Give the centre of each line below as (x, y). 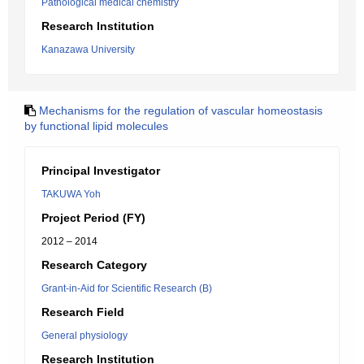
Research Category (94, 265)
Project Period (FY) (93, 218)
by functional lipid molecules (96, 126)
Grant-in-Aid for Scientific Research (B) (127, 288)
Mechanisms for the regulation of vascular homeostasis (181, 110)
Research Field (83, 312)
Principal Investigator (101, 171)
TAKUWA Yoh (71, 194)
